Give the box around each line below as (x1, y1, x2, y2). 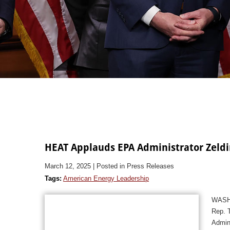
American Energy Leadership (63, 174, 149, 182)
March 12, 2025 (45, 162, 91, 170)
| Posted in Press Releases (93, 162, 174, 170)
